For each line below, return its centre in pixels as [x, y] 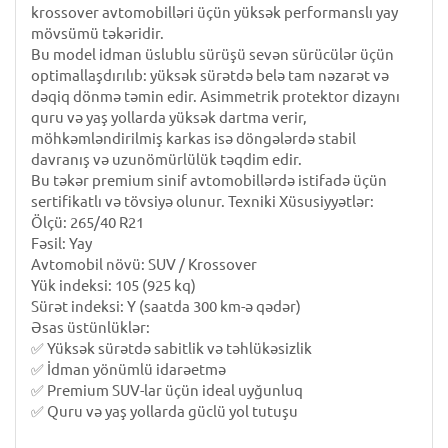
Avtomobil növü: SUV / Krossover [144, 264]
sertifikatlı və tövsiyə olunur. [128, 201]
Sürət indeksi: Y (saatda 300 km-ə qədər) [166, 306]
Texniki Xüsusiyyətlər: [299, 201]
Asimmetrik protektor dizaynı [300, 96]
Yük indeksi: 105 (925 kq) [113, 285]
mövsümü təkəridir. [97, 33]
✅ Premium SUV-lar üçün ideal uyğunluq [167, 390]
